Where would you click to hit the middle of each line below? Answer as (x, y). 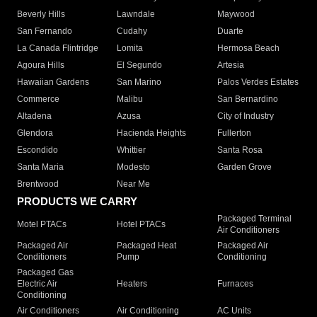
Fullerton (234, 133)
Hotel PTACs (142, 225)
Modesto (134, 167)
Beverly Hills (41, 15)
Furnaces (235, 284)
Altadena (34, 116)
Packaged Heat (147, 246)
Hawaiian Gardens (53, 82)
